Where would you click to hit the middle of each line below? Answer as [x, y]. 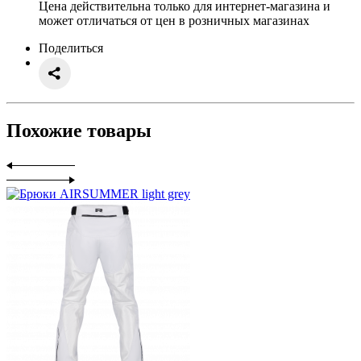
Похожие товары [79, 131]
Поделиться [71, 48]
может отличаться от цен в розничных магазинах [174, 21]
